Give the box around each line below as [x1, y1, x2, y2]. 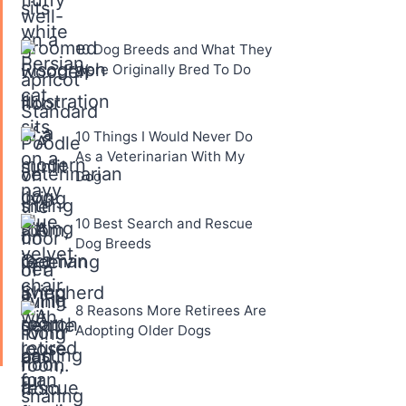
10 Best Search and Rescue [75, 215, 253, 233]
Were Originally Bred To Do [75, 61, 251, 79]
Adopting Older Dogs [75, 322, 211, 340]
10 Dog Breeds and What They [75, 41, 272, 59]
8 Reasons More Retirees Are [75, 302, 266, 320]
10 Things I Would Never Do [75, 128, 253, 146]
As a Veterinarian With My [75, 148, 245, 166]
